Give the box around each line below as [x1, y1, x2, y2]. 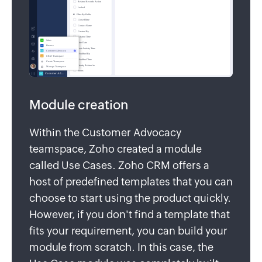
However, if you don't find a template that [29, 208, 230, 220]
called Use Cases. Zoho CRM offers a [29, 159, 209, 171]
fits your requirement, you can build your [29, 225, 227, 237]
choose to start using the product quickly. [29, 192, 231, 204]
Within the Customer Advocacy [29, 126, 181, 139]
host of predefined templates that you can [29, 175, 233, 188]
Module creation [29, 98, 128, 112]
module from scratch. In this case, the [29, 241, 213, 253]
